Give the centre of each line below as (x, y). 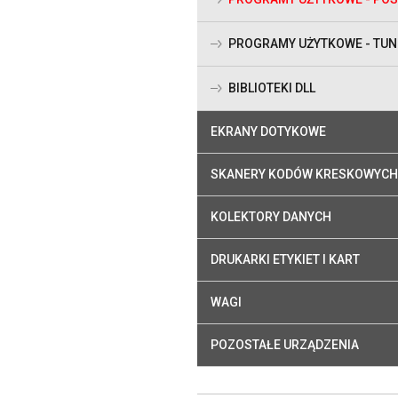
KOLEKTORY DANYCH (271, 217)
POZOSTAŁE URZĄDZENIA (285, 345)
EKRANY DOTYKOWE (268, 132)
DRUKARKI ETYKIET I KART (285, 260)
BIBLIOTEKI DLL (272, 88)
